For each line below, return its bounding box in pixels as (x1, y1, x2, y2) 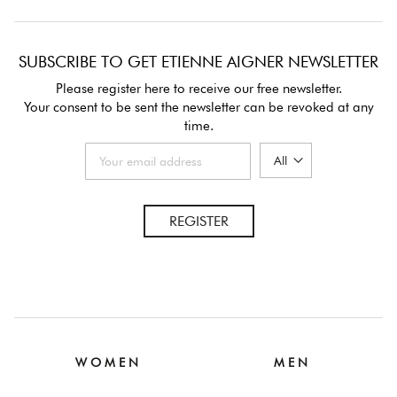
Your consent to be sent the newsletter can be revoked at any (23, 99, 374, 116)
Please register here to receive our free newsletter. (55, 81, 342, 97)
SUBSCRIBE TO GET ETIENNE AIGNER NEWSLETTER (19, 52, 378, 72)
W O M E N (74, 355, 138, 370)
